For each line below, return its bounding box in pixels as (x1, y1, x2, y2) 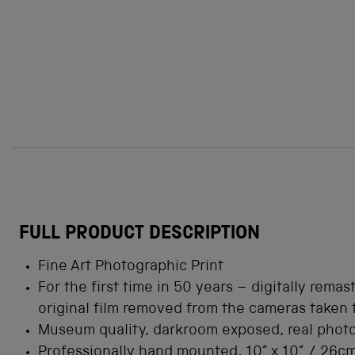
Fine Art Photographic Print (38, 260, 223, 275)
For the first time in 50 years (38, 281, 237, 296)
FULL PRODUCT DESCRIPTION (19, 225, 260, 244)
